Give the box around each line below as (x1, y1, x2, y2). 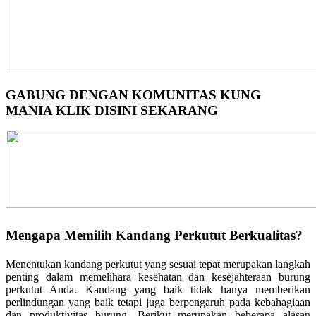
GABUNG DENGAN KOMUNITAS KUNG (6, 87, 261, 103)
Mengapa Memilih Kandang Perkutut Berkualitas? (6, 227, 303, 243)
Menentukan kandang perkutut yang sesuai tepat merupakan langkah (6, 257, 310, 270)
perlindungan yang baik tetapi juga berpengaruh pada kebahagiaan (6, 296, 310, 308)
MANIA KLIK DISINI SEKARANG (6, 103, 218, 119)
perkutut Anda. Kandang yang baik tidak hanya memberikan (6, 283, 310, 296)
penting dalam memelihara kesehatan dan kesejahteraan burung (6, 270, 310, 283)
